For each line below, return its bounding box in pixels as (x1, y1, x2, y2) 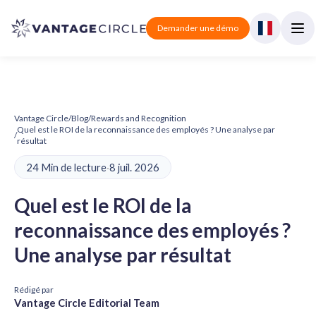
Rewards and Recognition (91, 113, 186, 123)
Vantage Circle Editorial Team (14, 296, 159, 309)
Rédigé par (14, 284, 54, 295)
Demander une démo (157, 23, 239, 33)
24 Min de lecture (26, 161, 107, 174)
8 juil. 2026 (109, 161, 159, 174)
